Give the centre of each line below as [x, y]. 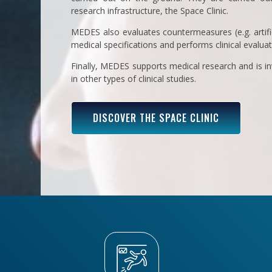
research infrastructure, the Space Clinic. [150, 10]
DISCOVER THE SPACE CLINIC [156, 118]
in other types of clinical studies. [134, 78]
